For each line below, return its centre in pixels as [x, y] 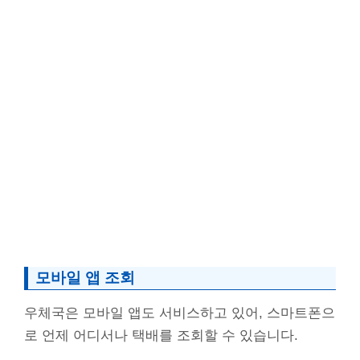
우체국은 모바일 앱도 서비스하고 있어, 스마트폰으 [180, 313]
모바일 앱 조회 [85, 277]
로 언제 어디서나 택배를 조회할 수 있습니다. [161, 335]
